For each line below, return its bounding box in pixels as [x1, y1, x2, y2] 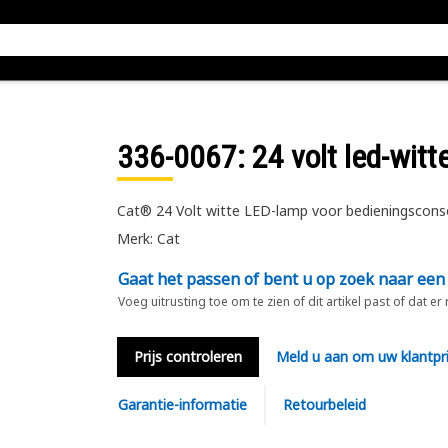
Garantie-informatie [117, 395, 247, 414]
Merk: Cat [116, 229, 180, 248]
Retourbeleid [282, 395, 366, 414]
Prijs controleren [133, 347, 242, 366]
